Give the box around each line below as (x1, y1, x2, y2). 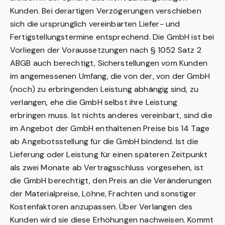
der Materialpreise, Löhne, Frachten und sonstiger (10, 188, 196, 199)
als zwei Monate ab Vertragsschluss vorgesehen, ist (10, 162, 204, 173)
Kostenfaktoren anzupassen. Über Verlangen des (10, 201, 193, 212)
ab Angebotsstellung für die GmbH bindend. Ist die (10, 136, 198, 147)
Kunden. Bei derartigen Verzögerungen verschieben (10, 6, 201, 16)
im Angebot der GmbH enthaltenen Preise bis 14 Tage (10, 123, 210, 134)
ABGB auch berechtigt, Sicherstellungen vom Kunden (10, 58, 207, 68)
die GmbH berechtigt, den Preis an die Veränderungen (10, 175, 212, 186)
